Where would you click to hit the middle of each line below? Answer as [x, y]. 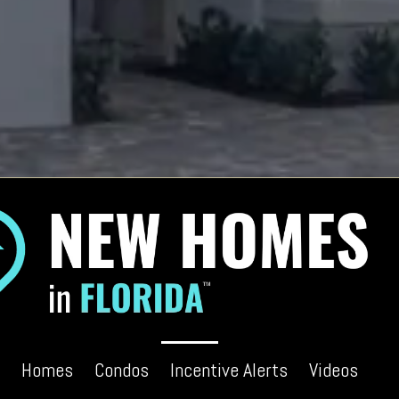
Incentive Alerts [229, 369]
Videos [334, 369]
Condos [122, 369]
